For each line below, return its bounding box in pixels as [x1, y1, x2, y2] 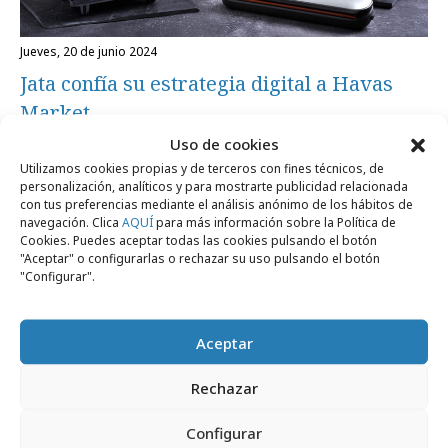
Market [20, 99, 90, 127]
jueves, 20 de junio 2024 [23, 43, 157, 61]
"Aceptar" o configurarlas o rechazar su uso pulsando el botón [20, 249, 380, 267]
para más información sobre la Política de [153, 213, 396, 231]
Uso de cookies [169, 133, 279, 154]
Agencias [49, 166, 107, 186]
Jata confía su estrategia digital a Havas [20, 70, 393, 98]
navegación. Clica [20, 213, 122, 231]
